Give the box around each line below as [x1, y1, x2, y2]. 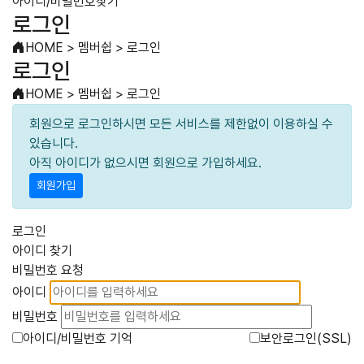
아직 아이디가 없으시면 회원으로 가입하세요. [29, 155, 262, 171]
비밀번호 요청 [12, 262, 84, 278]
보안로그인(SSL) [260, 331, 352, 346]
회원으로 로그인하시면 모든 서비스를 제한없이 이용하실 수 [29, 116, 333, 132]
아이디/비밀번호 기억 [23, 331, 132, 346]
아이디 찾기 [12, 243, 72, 258]
